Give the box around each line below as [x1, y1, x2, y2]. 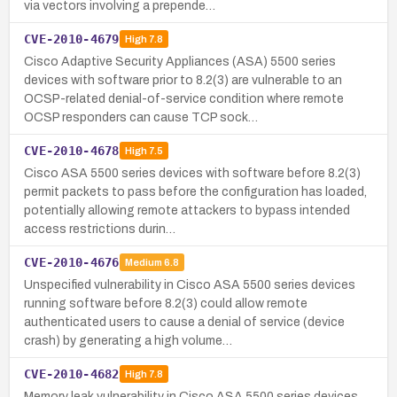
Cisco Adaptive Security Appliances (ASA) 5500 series [24, 54, 336, 68]
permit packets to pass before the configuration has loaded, [24, 184, 367, 198]
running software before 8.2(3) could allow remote [24, 296, 307, 310]
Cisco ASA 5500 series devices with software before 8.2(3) [24, 166, 361, 180]
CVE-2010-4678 [24, 143, 120, 158]
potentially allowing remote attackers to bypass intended [24, 203, 350, 217]
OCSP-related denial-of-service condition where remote [24, 91, 344, 105]
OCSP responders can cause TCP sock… [24, 110, 258, 124]
